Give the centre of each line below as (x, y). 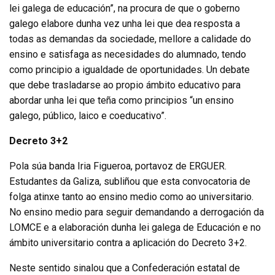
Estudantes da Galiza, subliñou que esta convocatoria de (130, 181)
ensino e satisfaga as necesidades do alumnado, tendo (128, 54)
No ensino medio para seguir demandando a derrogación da (137, 212)
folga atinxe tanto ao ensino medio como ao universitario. (131, 196)
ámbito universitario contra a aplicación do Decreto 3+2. (128, 242)
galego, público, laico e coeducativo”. (88, 115)
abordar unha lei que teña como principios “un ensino (122, 100)
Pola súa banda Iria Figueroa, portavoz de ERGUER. (118, 166)
